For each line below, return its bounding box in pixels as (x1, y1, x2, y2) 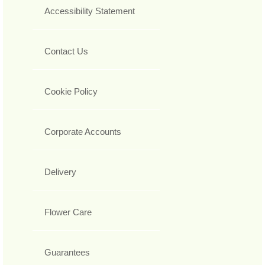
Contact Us (44, 46, 88, 57)
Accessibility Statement (44, 6, 135, 17)
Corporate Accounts (44, 127, 121, 137)
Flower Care (44, 207, 92, 218)
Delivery (44, 167, 76, 177)
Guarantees (44, 247, 90, 258)
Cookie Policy (44, 86, 98, 97)
